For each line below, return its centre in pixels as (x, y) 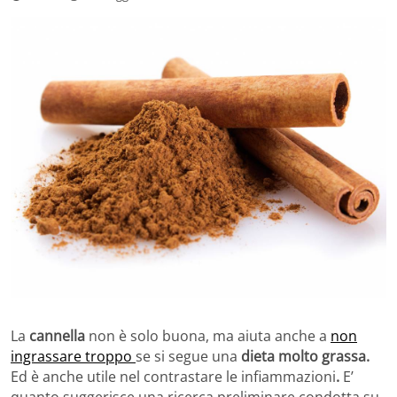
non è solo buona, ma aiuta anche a (208, 336)
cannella (57, 336)
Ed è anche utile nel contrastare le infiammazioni (173, 377)
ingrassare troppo (73, 357)
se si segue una (188, 357)
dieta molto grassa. (305, 357)
